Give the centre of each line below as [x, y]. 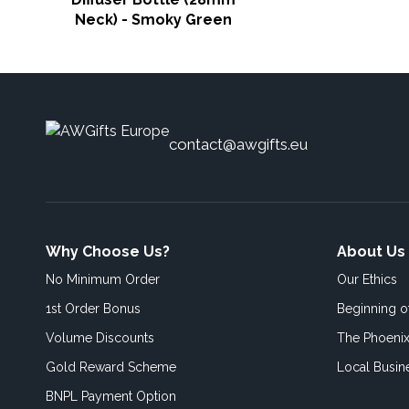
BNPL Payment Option [111, 396]
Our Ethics [367, 279]
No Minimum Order [103, 279]
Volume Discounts [100, 338]
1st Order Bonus [93, 309]
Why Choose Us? [108, 252]
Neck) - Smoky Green [153, 20]
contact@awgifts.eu [238, 144]
